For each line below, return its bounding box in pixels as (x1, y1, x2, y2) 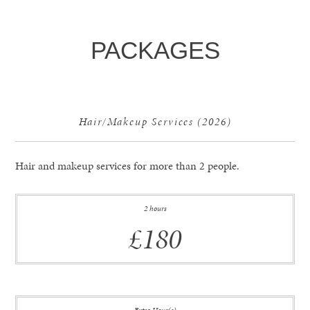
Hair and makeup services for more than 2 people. (15, 157, 240, 174)
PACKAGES (90, 37, 220, 64)
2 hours (143, 203, 167, 214)
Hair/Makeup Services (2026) (78, 113, 232, 129)
